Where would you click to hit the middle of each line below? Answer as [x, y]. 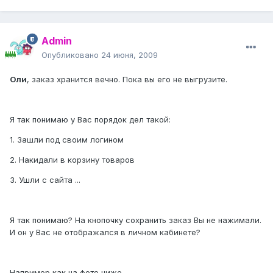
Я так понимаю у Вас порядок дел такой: [90, 120]
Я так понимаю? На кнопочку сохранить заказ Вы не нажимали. [136, 220]
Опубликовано [71, 55]
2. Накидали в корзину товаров [72, 160]
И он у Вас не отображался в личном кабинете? [105, 232]
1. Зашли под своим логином [67, 140]
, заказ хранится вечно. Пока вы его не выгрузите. [127, 80]
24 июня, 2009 [129, 55]
